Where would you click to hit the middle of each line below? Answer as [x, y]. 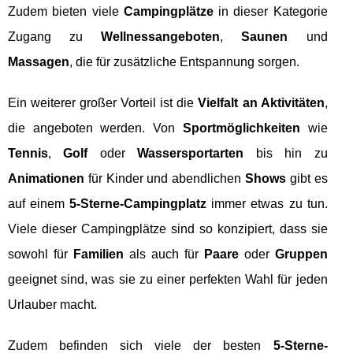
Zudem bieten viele [66, 12]
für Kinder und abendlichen [165, 179]
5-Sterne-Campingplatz [138, 204]
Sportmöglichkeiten [241, 128]
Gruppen [301, 255]
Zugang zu [55, 37]
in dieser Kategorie [270, 12]
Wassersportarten [191, 154]
